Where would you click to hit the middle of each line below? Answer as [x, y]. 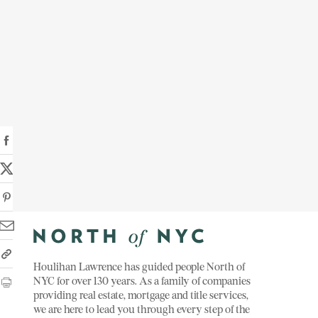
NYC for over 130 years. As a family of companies [142, 281]
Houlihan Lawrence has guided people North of [139, 267]
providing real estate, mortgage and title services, [141, 295]
